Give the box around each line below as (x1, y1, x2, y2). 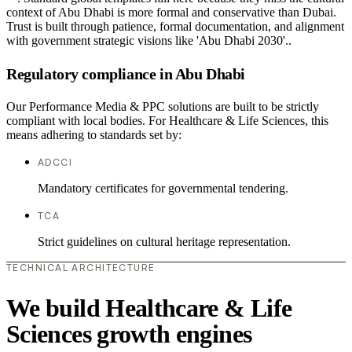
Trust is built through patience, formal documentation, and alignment (6, 20, 344, 34)
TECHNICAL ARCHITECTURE (6, 262, 156, 274)
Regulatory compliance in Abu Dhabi (6, 64, 246, 82)
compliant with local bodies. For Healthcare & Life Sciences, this (6, 114, 328, 128)
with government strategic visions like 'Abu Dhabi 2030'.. (6, 34, 291, 48)
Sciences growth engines (6, 319, 252, 348)
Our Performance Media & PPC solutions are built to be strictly (6, 100, 319, 114)
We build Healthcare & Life (6, 293, 292, 322)
